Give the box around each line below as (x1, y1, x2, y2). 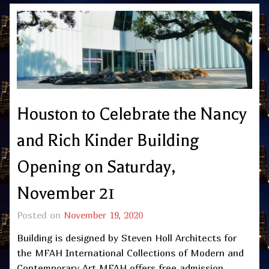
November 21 (17, 183, 115, 203)
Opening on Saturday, (17, 157, 175, 177)
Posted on (17, 209, 64, 220)
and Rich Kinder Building (17, 130, 199, 150)
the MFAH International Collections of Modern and (17, 246, 244, 259)
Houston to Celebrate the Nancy (17, 104, 247, 124)
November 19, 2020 (64, 209, 143, 220)
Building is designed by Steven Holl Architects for (17, 231, 237, 244)
